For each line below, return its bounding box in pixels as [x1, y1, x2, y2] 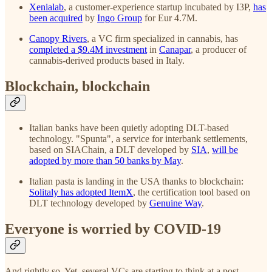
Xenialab [29, 1, 64, 12]
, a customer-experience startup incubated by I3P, [64, 1, 253, 12]
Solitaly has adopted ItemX [29, 187, 133, 198]
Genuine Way [149, 198, 202, 209]
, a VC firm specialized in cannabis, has [87, 33, 238, 44]
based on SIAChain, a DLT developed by [29, 144, 191, 155]
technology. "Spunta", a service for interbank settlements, [29, 134, 248, 144]
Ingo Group [97, 12, 142, 23]
